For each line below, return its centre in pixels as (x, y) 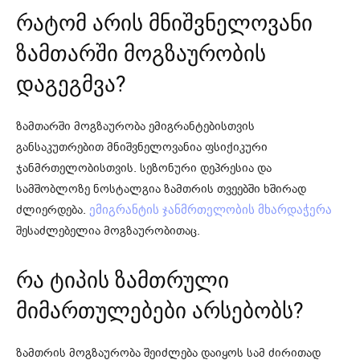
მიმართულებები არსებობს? (160, 311)
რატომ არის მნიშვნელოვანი (164, 23)
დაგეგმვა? (71, 84)
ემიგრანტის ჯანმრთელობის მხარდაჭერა (211, 209)
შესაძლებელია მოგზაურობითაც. (108, 230)
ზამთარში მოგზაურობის (141, 53)
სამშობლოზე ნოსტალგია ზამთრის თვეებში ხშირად (161, 188)
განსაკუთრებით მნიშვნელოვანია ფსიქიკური (142, 147)
